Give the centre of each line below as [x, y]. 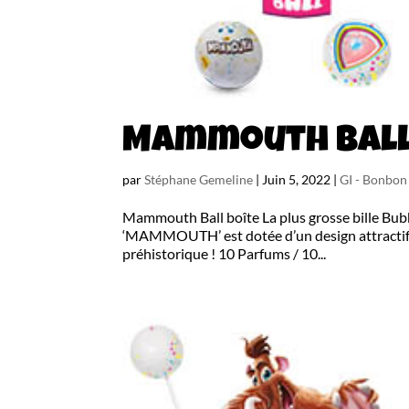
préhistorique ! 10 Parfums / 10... [225, 254]
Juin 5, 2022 [297, 180]
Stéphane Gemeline [199, 180]
